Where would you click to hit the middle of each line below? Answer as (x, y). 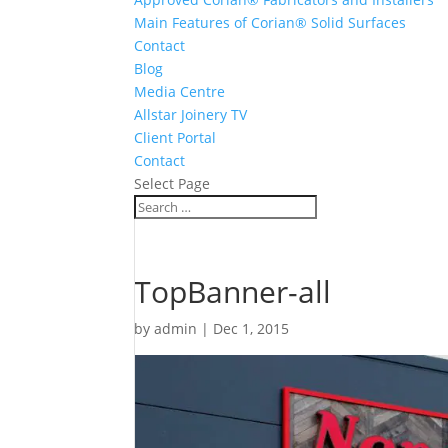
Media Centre (180, 92)
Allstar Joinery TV (191, 115)
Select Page (172, 184)
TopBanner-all (233, 292)
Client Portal (175, 138)
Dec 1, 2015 (251, 329)
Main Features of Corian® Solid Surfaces (270, 23)
